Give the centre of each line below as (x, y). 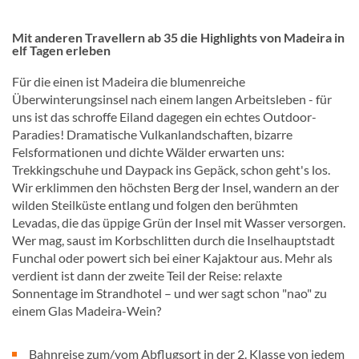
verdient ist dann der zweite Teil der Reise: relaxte (147, 275)
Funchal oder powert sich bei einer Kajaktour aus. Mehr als (172, 258)
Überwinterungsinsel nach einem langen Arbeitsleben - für (172, 99)
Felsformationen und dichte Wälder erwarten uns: (148, 152)
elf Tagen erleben (61, 50)
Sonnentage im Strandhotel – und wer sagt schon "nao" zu (169, 293)
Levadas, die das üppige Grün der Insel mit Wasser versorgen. (179, 222)
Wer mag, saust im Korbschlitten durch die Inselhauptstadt (173, 240)
